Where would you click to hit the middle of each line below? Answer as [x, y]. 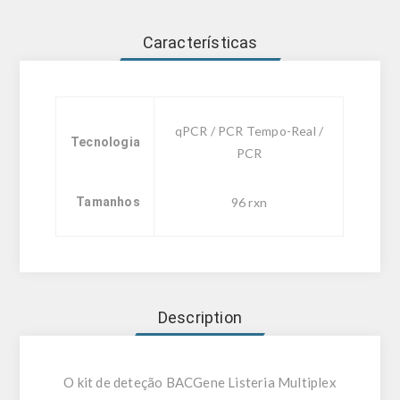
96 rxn [249, 203]
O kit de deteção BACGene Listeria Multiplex [200, 383]
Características [200, 43]
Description [200, 318]
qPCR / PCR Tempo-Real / [249, 131]
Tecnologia [105, 142]
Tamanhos [108, 202]
